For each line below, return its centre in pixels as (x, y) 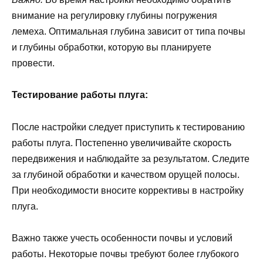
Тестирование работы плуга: (80, 95)
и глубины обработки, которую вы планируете (112, 48)
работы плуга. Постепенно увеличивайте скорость (122, 143)
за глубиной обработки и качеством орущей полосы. (126, 174)
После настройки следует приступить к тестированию (128, 127)
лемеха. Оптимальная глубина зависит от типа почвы (129, 32)
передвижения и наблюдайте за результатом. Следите (131, 159)
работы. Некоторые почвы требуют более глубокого (125, 254)
